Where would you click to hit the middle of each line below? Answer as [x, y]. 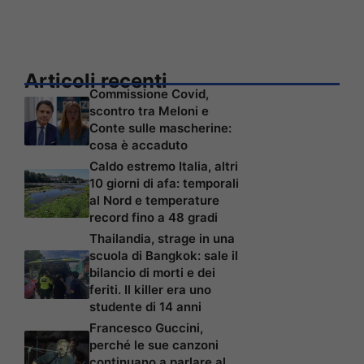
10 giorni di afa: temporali [164, 183]
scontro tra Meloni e [149, 110]
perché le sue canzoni [154, 344]
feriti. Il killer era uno [150, 289]
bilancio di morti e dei [152, 272]
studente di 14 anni [145, 306]
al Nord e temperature [154, 200]
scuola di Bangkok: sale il [164, 255]
